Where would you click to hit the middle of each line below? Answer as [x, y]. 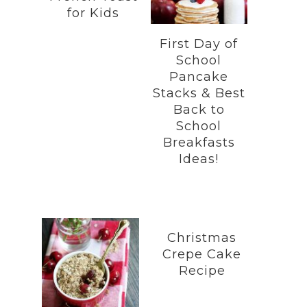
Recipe [202, 271]
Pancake [199, 77]
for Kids [93, 13]
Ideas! [199, 159]
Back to [199, 110]
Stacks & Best [199, 93]
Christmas [202, 238]
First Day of [199, 44]
